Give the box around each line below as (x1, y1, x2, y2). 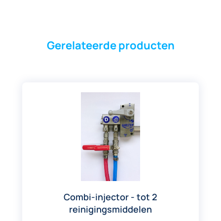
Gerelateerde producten (46, 37, 175, 53)
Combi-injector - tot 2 (64, 190, 157, 203)
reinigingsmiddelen (69, 203, 152, 215)
